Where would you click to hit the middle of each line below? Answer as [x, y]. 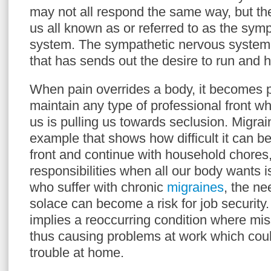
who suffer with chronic [98, 187]
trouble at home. [77, 253]
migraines [195, 187]
